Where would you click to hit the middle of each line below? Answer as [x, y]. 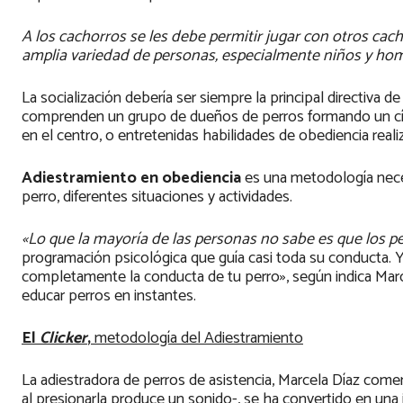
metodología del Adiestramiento [199, 339]
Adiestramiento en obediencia [133, 179]
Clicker [63, 339]
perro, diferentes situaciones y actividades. [157, 197]
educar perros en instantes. [109, 296]
